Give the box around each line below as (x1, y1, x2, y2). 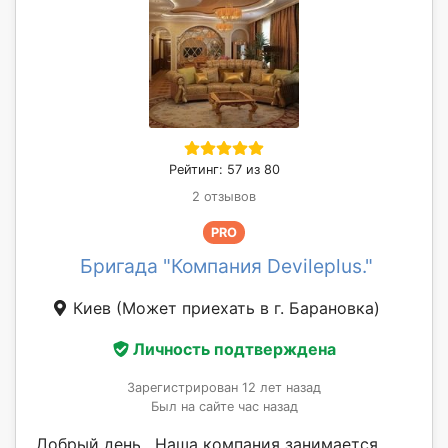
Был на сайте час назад (150, 399, 298, 415)
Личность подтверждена (132, 339, 336, 360)
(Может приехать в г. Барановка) (116, 297, 380, 318)
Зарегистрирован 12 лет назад (127, 380, 321, 396)
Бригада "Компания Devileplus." (79, 253, 373, 278)
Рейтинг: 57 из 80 (168, 161, 280, 177)
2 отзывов (192, 188, 256, 204)
